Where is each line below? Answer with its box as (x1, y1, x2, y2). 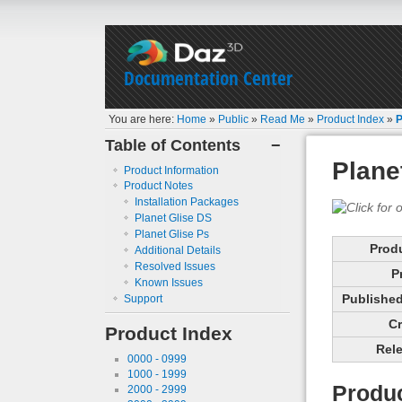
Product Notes (123, 179, 193, 193)
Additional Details (135, 243, 222, 257)
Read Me (260, 112, 306, 126)
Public (218, 112, 249, 126)
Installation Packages (135, 196, 240, 209)
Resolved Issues (135, 259, 216, 273)
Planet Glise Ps (135, 228, 210, 241)
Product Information (123, 163, 219, 177)
